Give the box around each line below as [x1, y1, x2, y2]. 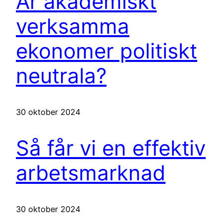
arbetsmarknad [16, 160, 166, 185]
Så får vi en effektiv [16, 135, 206, 161]
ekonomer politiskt [16, 38, 197, 64]
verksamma [16, 13, 129, 39]
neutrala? [16, 63, 107, 89]
